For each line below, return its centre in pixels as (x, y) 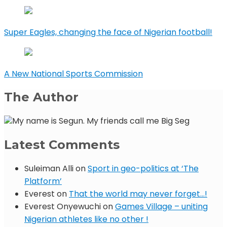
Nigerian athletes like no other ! (86, 219)
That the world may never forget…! (138, 194)
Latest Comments (62, 145)
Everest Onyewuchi (63, 207)
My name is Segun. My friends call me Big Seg (101, 121)
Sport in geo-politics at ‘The (143, 169)
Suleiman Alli (49, 169)
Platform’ (43, 181)
